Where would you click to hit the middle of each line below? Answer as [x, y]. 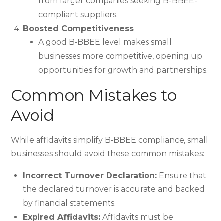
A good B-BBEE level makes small [105, 42]
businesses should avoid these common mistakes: [108, 154]
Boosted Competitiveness [78, 28]
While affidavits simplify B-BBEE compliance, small [110, 140]
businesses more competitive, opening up [121, 56]
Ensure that [182, 175]
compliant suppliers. [78, 15]
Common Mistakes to [94, 95]
